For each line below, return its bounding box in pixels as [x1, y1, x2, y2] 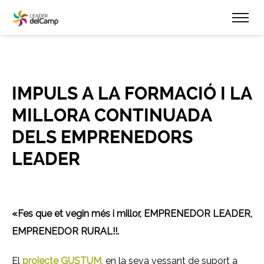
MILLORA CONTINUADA [12, 105, 212, 126]
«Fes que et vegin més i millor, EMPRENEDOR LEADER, [12, 208, 252, 219]
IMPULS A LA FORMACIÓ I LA [12, 83, 252, 104]
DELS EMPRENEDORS [12, 127, 193, 147]
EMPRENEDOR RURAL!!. [12, 226, 119, 237]
